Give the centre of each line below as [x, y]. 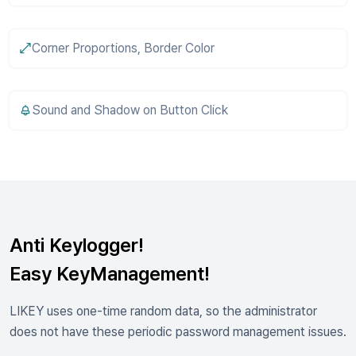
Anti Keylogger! [77, 245]
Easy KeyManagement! [110, 274]
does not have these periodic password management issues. [178, 332]
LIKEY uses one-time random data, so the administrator [163, 311]
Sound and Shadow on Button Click [130, 110]
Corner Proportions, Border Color [123, 48]
